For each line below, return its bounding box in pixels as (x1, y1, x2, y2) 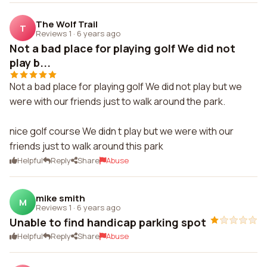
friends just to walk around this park (10, 139, 163, 153)
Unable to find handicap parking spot (10, 215, 206, 229)
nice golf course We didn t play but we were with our (10, 125, 234, 138)
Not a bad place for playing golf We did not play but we (10, 80, 242, 93)
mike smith (36, 191, 85, 204)
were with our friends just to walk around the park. (10, 95, 225, 108)
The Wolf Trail (36, 17, 98, 30)
